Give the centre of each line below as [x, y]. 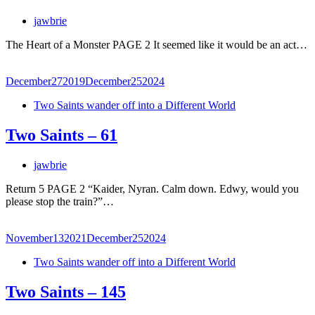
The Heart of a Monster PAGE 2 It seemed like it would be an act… [156, 45]
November [29, 238]
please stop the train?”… [60, 201]
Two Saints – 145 [66, 291]
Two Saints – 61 [62, 135]
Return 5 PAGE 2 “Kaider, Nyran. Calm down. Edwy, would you [152, 189]
